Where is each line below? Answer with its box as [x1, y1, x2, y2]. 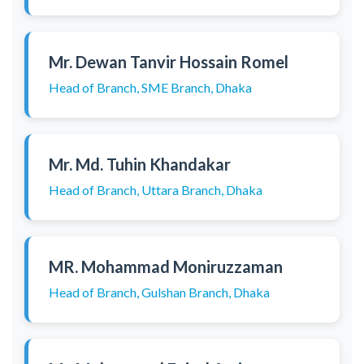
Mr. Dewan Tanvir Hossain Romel [49, 52, 292, 71]
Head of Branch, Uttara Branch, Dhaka [49, 182, 262, 197]
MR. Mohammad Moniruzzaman [49, 257, 283, 276]
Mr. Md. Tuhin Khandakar [49, 154, 231, 174]
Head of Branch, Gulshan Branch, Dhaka [49, 284, 270, 300]
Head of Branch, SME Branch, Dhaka [49, 80, 252, 95]
